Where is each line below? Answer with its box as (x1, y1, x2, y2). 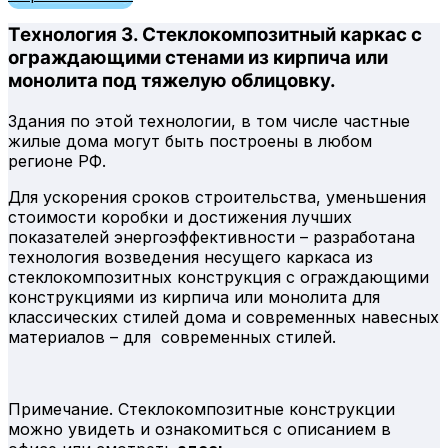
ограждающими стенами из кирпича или (8, 46, 388, 69)
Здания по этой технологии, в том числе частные (8, 110, 410, 131)
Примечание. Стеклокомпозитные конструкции (8, 398, 395, 419)
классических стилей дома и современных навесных (8, 306, 439, 327)
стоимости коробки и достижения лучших (8, 206, 352, 227)
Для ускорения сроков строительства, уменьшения (8, 186, 426, 207)
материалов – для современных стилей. (8, 326, 336, 347)
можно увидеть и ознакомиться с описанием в (8, 418, 391, 439)
